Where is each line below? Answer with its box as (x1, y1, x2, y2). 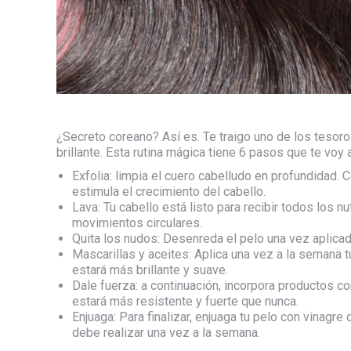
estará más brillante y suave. (72, 262, 231, 277)
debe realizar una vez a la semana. (72, 324, 263, 340)
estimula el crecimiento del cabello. (72, 183, 266, 199)
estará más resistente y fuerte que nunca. (72, 293, 299, 309)
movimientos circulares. (72, 215, 202, 230)
